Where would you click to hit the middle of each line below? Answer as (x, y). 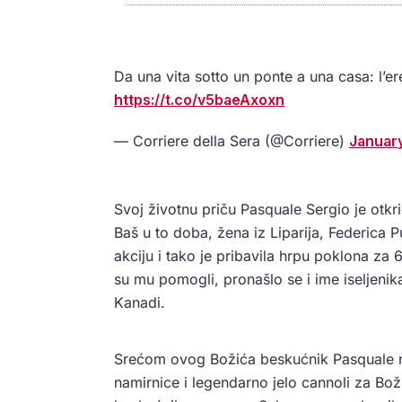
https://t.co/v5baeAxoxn (199, 99)
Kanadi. (140, 302)
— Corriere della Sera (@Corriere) (232, 140)
